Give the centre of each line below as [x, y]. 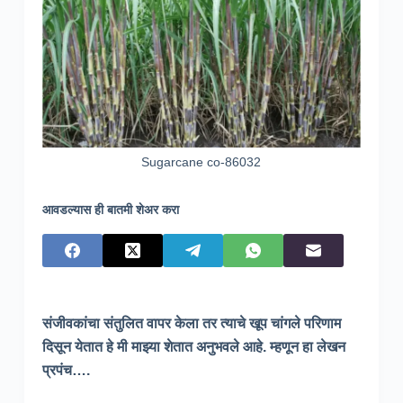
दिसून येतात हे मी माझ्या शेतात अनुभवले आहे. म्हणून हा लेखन [193, 346]
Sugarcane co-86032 [201, 161]
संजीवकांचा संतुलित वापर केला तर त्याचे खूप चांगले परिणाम [191, 323]
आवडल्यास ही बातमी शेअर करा [110, 209]
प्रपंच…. [66, 370]
